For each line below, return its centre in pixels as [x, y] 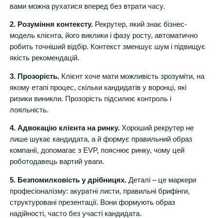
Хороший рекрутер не [157, 128]
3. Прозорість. [35, 76]
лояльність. [29, 110]
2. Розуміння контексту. [51, 25]
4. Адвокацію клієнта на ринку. [65, 128]
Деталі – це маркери [161, 180]
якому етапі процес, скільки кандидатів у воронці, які [98, 87]
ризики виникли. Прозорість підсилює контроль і [91, 99]
